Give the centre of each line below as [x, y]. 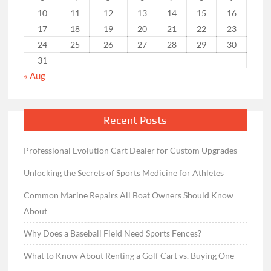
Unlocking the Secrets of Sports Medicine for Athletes [124, 172]
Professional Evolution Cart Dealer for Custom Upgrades [131, 150]
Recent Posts [135, 120]
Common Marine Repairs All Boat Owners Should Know [129, 195]
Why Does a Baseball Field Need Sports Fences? [113, 233]
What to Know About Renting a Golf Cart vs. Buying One [129, 255]
